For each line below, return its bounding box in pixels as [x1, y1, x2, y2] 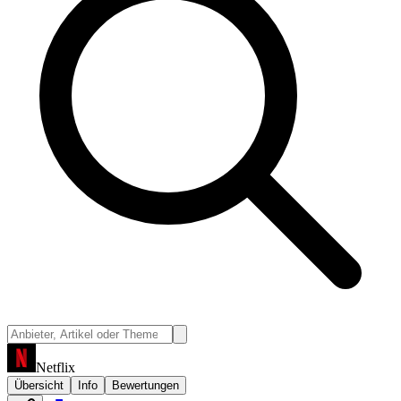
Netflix [36, 359, 75, 375]
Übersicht [14, 378, 64, 392]
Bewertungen [112, 378, 179, 392]
